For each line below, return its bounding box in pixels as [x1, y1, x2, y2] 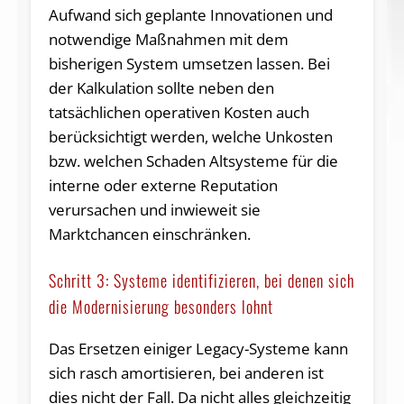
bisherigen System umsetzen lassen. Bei [48, 53, 330, 75]
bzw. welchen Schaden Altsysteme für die [48, 151, 338, 172]
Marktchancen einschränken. [48, 224, 251, 245]
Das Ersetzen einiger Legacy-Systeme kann [48, 338, 348, 360]
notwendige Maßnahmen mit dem [48, 29, 289, 50]
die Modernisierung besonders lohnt [48, 295, 273, 319]
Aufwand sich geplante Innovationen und [48, 5, 333, 26]
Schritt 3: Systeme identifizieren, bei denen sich [48, 269, 354, 293]
